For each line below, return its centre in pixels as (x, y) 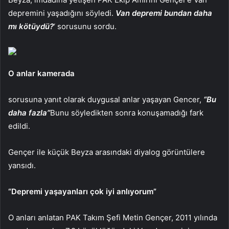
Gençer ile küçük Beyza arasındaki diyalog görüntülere (107, 152)
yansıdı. (22, 165)
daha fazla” (29, 112)
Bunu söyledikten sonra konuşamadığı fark (127, 112)
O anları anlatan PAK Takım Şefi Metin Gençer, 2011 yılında (113, 217)
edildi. (19, 126)
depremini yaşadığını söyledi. (62, 13)
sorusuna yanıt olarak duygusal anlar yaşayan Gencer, (106, 99)
